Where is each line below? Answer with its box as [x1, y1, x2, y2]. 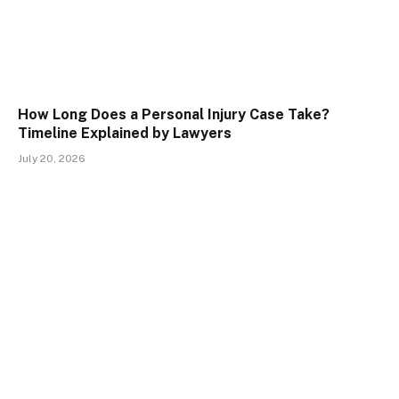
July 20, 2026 [18, 151, 85, 165]
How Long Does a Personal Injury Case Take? [18, 105, 330, 123]
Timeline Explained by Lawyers [18, 124, 232, 142]
